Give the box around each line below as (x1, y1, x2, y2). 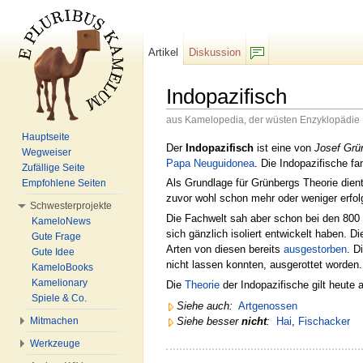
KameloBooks (32, 262, 93, 273)
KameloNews (32, 216, 91, 227)
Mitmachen (30, 315, 79, 327)
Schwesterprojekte (30, 200, 112, 211)
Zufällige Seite (22, 162, 85, 173)
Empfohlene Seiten (22, 177, 106, 189)
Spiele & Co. (32, 293, 87, 304)
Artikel (148, 46, 179, 58)
